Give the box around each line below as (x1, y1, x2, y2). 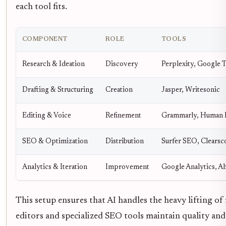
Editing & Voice (22, 112, 71, 120)
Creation (105, 86, 133, 94)
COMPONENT (22, 36, 68, 43)
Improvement (105, 163, 149, 172)
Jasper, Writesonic (161, 86, 220, 94)
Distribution (105, 138, 144, 146)
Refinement (105, 112, 141, 120)
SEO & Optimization (22, 138, 88, 146)
